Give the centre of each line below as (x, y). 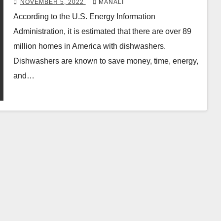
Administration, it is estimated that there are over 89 (102, 32)
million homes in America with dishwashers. (89, 46)
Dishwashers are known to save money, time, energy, (106, 61)
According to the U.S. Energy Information (84, 17)
